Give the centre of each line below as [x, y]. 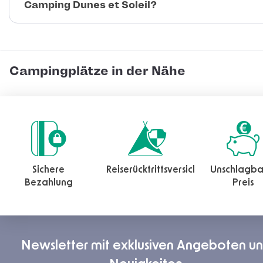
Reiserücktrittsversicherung [165, 170]
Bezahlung [48, 183]
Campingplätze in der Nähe [97, 71]
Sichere [49, 170]
